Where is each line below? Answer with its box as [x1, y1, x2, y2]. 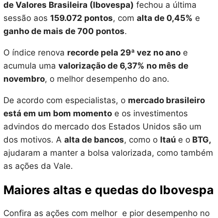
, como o [124, 135, 160, 145]
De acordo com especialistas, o [3, 95, 128, 106]
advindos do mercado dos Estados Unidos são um [3, 122, 201, 132]
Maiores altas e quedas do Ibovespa [3, 182, 214, 197]
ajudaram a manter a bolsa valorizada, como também [3, 148, 213, 158]
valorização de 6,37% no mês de [58, 61, 188, 71]
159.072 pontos [50, 13, 113, 23]
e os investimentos [111, 109, 188, 119]
